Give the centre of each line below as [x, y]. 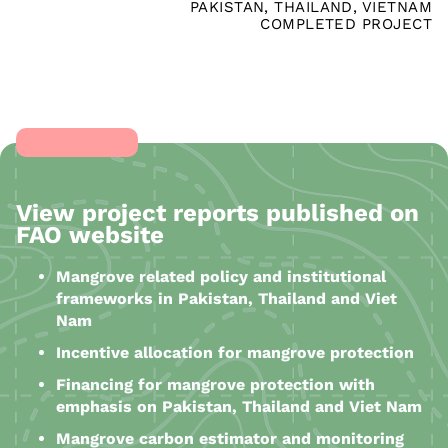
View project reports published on [217, 213]
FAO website [90, 235]
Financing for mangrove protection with [215, 385]
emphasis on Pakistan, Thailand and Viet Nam [239, 407]
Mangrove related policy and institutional [221, 277]
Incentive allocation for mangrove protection [235, 353]
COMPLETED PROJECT [346, 23]
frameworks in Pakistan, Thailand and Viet [226, 299]
